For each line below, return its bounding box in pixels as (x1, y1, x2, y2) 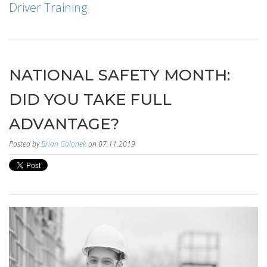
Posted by (9, 138, 41, 149)
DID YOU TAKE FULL (9, 89, 172, 109)
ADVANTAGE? (9, 114, 119, 133)
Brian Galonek (41, 138, 86, 149)
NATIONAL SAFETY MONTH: (9, 65, 230, 85)
